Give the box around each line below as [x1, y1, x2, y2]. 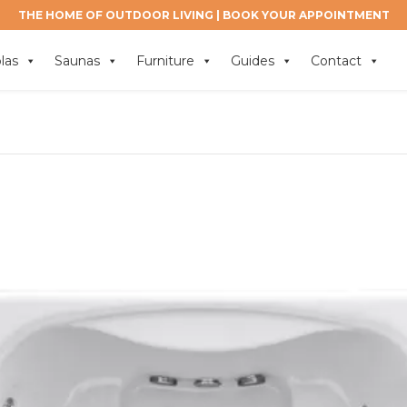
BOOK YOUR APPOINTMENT [222, 8, 390, 22]
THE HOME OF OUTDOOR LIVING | [17, 8, 223, 22]
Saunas [55, 52, 100, 69]
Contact [311, 52, 362, 69]
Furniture [136, 52, 194, 69]
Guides [231, 52, 274, 69]
